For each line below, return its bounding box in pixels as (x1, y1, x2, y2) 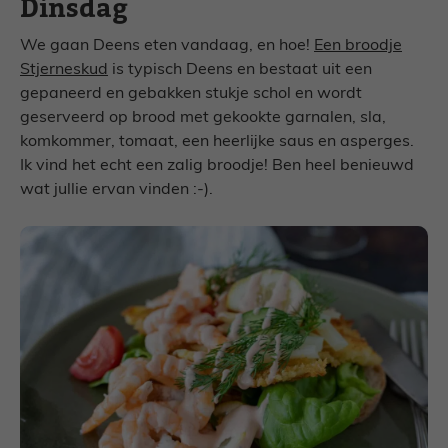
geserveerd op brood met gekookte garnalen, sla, (20, 110, 386, 127)
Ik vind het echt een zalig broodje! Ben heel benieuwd (20, 158, 414, 175)
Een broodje (314, 38, 402, 55)
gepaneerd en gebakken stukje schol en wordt (20, 86, 362, 103)
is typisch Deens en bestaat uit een (108, 62, 372, 79)
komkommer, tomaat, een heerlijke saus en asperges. (20, 134, 414, 151)
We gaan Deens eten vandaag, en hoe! (20, 38, 314, 55)
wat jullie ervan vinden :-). (20, 182, 213, 199)
